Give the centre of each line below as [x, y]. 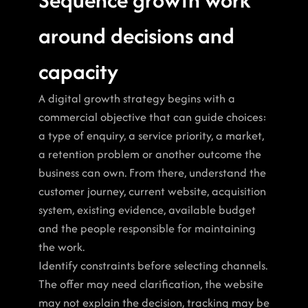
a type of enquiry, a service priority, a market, [151, 135]
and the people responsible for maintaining [147, 228]
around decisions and [136, 35]
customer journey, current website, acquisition [152, 191]
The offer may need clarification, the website [151, 284]
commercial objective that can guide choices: [153, 117]
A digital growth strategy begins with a [137, 98]
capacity [78, 71]
